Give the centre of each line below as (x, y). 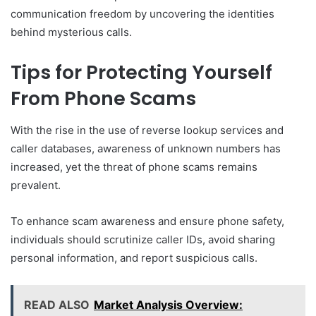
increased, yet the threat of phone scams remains (134, 166)
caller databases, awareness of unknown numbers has (146, 148)
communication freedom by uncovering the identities (142, 14)
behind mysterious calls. (71, 32)
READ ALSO (57, 304)
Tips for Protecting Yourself (141, 73)
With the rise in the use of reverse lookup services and (147, 130)
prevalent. (36, 185)
